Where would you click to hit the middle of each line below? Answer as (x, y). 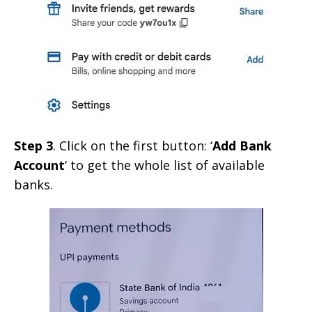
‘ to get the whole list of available (165, 165)
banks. (33, 184)
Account (39, 165)
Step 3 (33, 145)
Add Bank (242, 145)
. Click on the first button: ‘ (133, 145)
